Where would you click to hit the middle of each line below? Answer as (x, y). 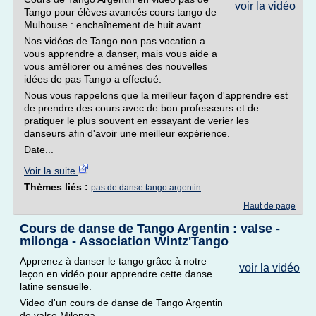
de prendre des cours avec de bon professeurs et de (141, 108)
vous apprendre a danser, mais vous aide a (121, 54)
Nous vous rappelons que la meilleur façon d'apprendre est (156, 95)
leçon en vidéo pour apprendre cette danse (116, 274)
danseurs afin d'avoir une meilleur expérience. (127, 133)
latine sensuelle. (56, 286)
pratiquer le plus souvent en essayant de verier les (136, 121)
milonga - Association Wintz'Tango (124, 241)
